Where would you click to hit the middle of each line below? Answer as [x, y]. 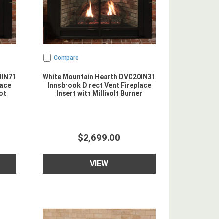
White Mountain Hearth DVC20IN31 [99, 77]
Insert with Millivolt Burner [99, 93]
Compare [66, 58]
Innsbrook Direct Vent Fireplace [99, 85]
